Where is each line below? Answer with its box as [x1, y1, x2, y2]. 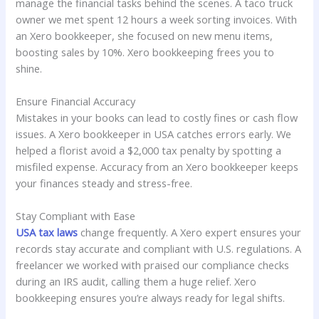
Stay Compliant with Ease [16, 209, 136, 224]
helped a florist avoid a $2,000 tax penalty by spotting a [16, 143, 282, 158]
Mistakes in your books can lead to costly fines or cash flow [16, 110, 298, 125]
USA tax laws [16, 225, 78, 240]
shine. [16, 61, 43, 75]
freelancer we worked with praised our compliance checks [16, 258, 290, 273]
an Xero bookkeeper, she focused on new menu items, [16, 28, 273, 43]
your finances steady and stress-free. [16, 176, 193, 191]
